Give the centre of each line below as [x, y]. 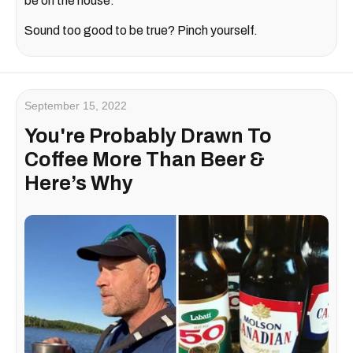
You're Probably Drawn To [148, 136]
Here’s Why [79, 184]
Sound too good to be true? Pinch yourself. [141, 31]
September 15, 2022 [76, 106]
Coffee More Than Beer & [145, 160]
